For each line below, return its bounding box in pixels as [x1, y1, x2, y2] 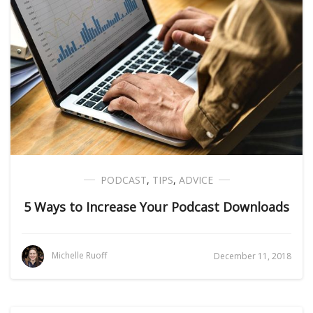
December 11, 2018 [214, 250, 291, 262]
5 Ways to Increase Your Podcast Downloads [24, 198, 289, 215]
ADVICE [178, 173, 213, 187]
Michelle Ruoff [52, 249, 107, 262]
